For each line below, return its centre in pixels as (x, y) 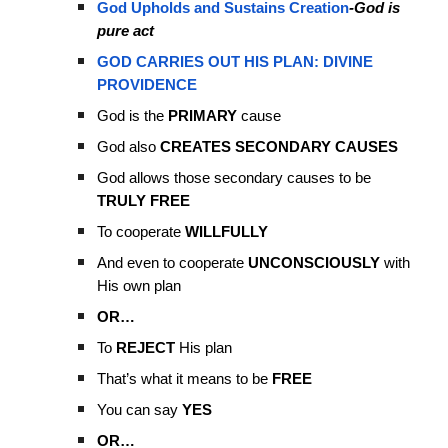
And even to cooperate (173, 263)
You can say (140, 410)
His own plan (141, 286)
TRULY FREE (144, 201)
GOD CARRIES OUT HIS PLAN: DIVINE (235, 62)
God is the (133, 116)
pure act (126, 31)
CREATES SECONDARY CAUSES (277, 147)
